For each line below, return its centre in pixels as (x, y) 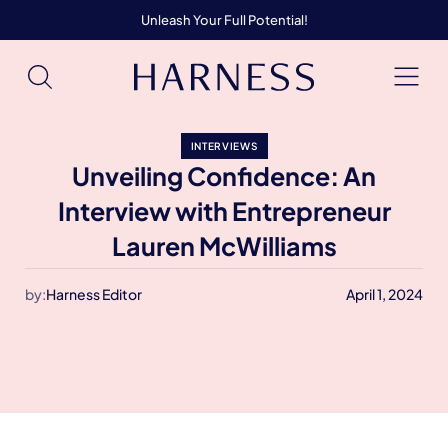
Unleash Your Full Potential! (224, 19)
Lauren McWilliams (224, 246)
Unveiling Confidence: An (224, 176)
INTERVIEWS (224, 146)
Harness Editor (94, 294)
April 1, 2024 (384, 294)
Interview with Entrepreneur (224, 211)
